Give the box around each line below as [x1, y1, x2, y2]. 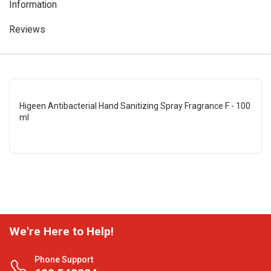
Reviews [9, 24, 45, 35]
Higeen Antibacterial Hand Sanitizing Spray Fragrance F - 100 [19, 101, 250, 111]
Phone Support [34, 255, 93, 264]
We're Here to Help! [9, 224, 114, 238]
